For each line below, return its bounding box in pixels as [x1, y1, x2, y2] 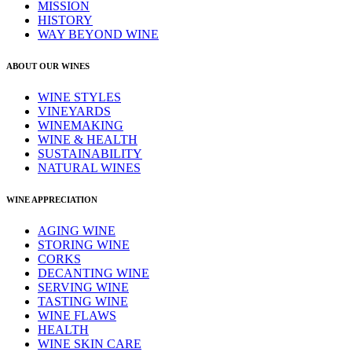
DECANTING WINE [38, 266, 149, 280]
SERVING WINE [38, 280, 129, 294]
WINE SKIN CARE [38, 336, 141, 350]
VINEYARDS [38, 104, 111, 118]
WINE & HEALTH [38, 132, 137, 146]
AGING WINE [38, 223, 115, 237]
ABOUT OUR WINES [6, 60, 90, 71]
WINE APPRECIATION [6, 194, 97, 204]
